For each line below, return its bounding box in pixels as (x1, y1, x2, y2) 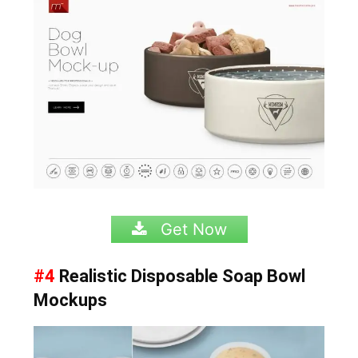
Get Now (155, 219, 227, 239)
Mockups (34, 289, 108, 310)
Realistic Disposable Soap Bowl (55, 265, 306, 286)
